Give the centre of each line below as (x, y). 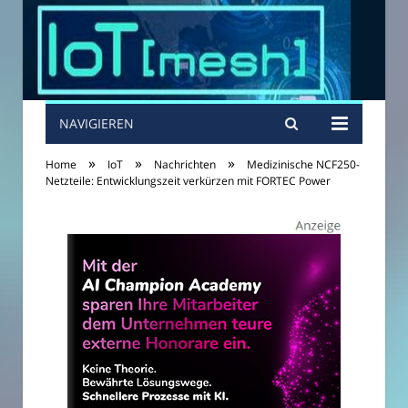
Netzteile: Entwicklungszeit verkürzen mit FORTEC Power (188, 181)
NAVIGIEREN (97, 123)
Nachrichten (185, 164)
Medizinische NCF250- (303, 164)
